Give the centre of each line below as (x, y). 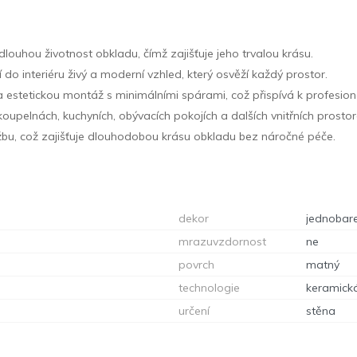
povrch (196, 264)
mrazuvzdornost (222, 241)
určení (194, 310)
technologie (209, 287)
